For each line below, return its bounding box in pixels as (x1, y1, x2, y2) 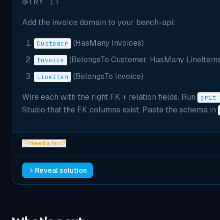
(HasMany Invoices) (71, 38, 144, 48)
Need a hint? (29, 139, 66, 147)
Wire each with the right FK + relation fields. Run (22, 92, 195, 102)
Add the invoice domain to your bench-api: (22, 17, 176, 27)
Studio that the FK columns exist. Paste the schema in (22, 105, 218, 115)
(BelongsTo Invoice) (71, 71, 143, 82)
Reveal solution (35, 166, 87, 175)
